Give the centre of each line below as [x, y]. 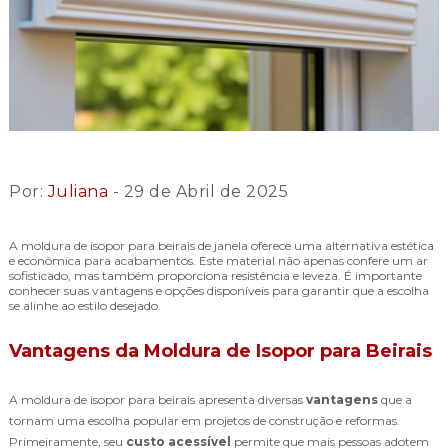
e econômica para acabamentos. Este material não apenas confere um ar [218, 260]
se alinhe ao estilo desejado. [85, 305]
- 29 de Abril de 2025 [198, 191]
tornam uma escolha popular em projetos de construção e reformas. [204, 420]
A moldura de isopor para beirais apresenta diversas [157, 399]
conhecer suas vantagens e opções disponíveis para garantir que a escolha [219, 290]
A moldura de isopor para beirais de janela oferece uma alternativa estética [221, 245]
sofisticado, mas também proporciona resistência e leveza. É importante [215, 275]
